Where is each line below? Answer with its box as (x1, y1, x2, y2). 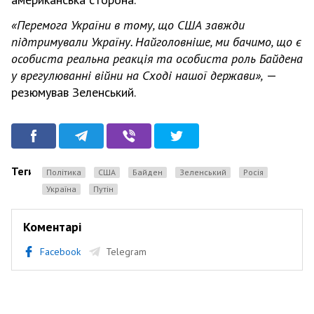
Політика (51, 166, 81, 177)
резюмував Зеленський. (11, 83, 136, 100)
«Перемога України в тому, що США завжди (11, 16, 245, 33)
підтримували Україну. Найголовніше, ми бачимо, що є (11, 33, 301, 50)
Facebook (40, 245, 81, 258)
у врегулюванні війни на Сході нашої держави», (11, 67, 264, 83)
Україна (50, 183, 76, 194)
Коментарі (23, 218, 81, 235)
